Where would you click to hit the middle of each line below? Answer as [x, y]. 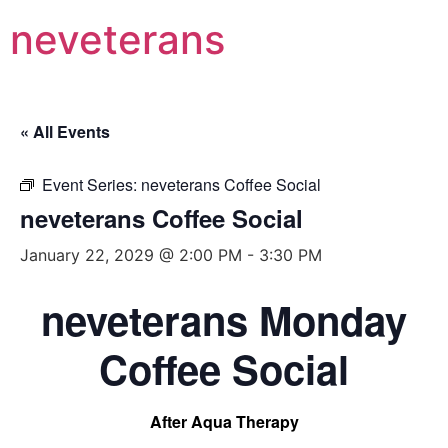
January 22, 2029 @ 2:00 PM [131, 255]
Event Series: [91, 184]
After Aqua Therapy [224, 421]
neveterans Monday [224, 319]
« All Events [65, 131]
